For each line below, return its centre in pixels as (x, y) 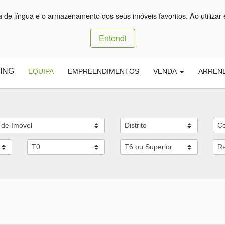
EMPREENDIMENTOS (104, 72)
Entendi (113, 38)
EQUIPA (41, 72)
